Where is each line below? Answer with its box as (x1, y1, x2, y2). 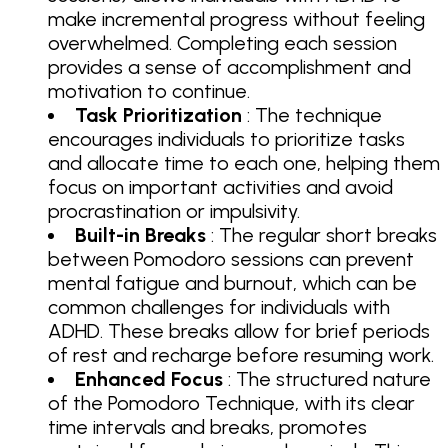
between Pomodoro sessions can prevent (48, 246, 414, 271)
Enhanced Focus (75, 366, 223, 391)
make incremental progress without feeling (48, 6, 425, 31)
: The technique (242, 102, 382, 127)
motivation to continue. (48, 78, 250, 103)
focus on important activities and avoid (48, 174, 393, 199)
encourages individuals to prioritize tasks (48, 126, 405, 151)
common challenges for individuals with (48, 294, 390, 319)
